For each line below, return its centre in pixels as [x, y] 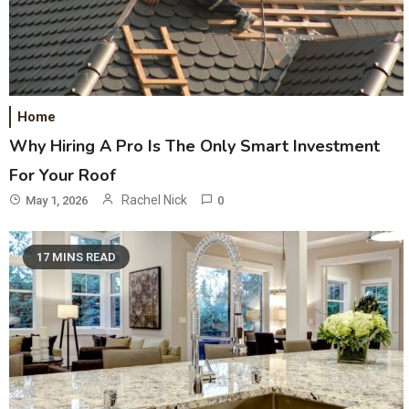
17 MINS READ [77, 257]
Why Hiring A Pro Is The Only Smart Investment [195, 147]
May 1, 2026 [57, 201]
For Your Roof [63, 176]
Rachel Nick [155, 200]
